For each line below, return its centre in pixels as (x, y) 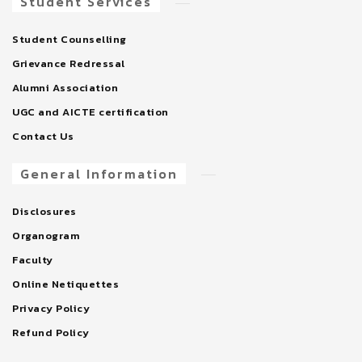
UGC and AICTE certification (90, 112)
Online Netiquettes (65, 284)
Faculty (33, 259)
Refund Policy (51, 332)
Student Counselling (69, 40)
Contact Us (43, 137)
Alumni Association (65, 88)
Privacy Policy (51, 308)
